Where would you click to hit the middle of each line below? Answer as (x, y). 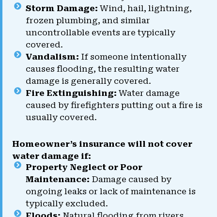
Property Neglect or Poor (84, 167)
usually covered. (61, 117)
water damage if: (52, 156)
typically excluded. (67, 203)
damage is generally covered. (88, 81)
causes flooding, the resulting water (102, 69)
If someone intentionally (132, 57)
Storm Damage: (62, 8)
